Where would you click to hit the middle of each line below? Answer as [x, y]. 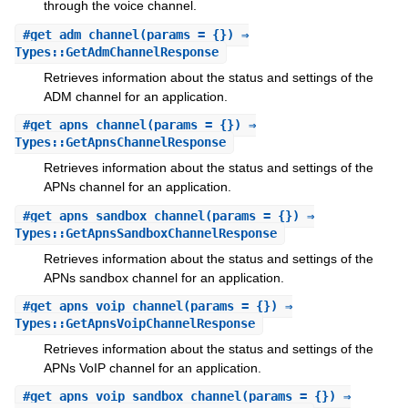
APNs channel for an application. [137, 187]
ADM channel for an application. [135, 96]
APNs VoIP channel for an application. [152, 367]
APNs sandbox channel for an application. [163, 277]
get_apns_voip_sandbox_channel [135, 397]
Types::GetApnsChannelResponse [120, 143]
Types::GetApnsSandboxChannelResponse [145, 233]
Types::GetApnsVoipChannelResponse [134, 323]
